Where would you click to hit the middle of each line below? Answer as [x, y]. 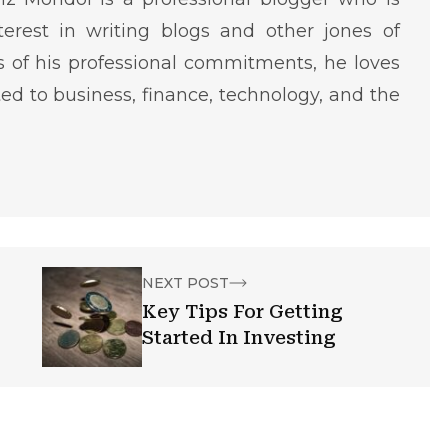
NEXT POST [186, 283]
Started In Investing [239, 337]
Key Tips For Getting [243, 311]
